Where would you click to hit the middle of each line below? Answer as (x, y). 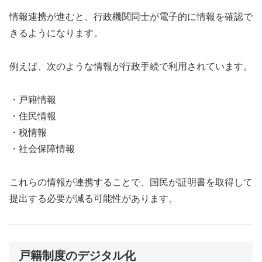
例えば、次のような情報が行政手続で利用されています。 (131, 67)
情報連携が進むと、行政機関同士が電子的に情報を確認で (131, 17)
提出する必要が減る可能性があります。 (94, 198)
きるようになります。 (56, 33)
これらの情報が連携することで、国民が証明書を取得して (131, 182)
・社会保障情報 (42, 149)
